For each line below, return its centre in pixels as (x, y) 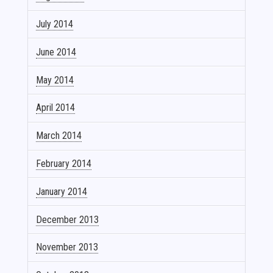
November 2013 (67, 247)
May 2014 (55, 80)
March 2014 (59, 136)
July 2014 (55, 24)
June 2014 (56, 52)
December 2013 (68, 219)
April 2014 (56, 108)
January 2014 (62, 191)
